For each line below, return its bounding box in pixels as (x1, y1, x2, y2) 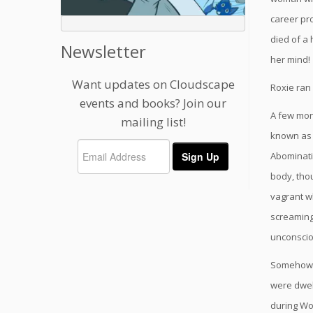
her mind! (270, 53, 310, 66)
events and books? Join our (80, 95, 226, 112)
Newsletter (61, 40, 146, 64)
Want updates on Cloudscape (71, 76, 235, 93)
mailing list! (120, 114, 186, 131)
